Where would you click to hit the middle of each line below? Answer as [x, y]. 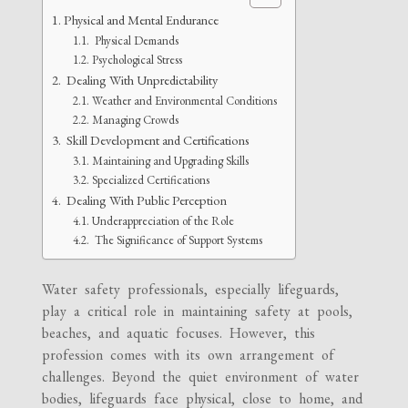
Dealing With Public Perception [146, 199]
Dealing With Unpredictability [141, 79]
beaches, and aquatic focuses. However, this [179, 332]
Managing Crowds [135, 119]
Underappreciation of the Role [163, 220]
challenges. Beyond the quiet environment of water [201, 376]
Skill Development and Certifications [157, 139]
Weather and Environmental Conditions [184, 100]
